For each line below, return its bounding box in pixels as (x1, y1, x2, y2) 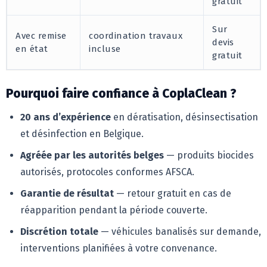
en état (15, 43, 48, 54)
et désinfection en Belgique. (20, 128, 144, 139)
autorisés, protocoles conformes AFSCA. (20, 166, 194, 178)
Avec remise (15, 30, 67, 41)
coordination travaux (89, 30, 182, 41)
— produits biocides (164, 149, 254, 161)
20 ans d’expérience (20, 111, 111, 123)
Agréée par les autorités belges (20, 149, 164, 161)
